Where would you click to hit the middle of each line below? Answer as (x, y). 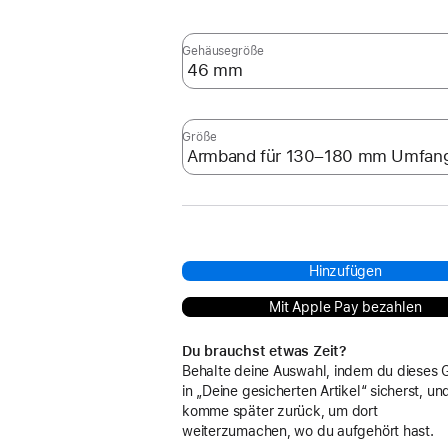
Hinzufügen (345, 271)
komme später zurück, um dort (280, 411)
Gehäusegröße (223, 51)
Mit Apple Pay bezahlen (345, 307)
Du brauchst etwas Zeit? (264, 351)
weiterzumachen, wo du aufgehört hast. (308, 431)
